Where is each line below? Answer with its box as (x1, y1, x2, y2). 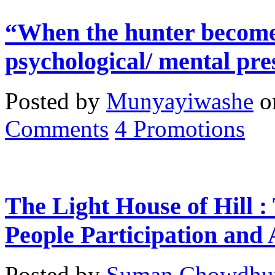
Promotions (133, 115, 245, 142)
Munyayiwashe (106, 88, 254, 115)
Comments (5, 115, 109, 142)
